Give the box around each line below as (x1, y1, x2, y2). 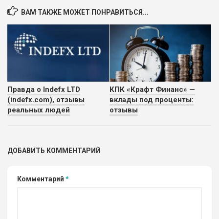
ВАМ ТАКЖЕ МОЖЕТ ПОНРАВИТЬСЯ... (21, 8, 149, 16)
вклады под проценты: (109, 95, 194, 104)
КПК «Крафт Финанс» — (109, 85, 195, 94)
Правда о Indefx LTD (7, 85, 80, 94)
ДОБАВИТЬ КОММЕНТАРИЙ (7, 146, 101, 154)
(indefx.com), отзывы (7, 95, 85, 104)
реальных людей (7, 105, 70, 114)
